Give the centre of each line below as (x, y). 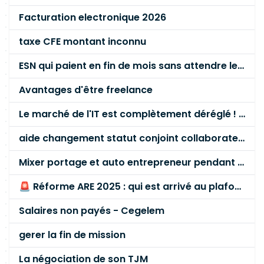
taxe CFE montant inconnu (82, 42)
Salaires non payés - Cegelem (92, 211)
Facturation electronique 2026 (93, 17)
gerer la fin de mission (72, 235)
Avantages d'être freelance (86, 90)
